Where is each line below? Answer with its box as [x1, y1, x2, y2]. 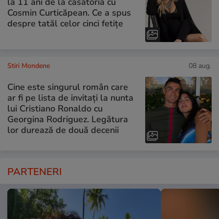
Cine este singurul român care [7, 81, 128, 93]
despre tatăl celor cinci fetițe [7, 17, 123, 29]
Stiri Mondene [7, 61, 50, 71]
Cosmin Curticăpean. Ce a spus [7, 6, 131, 19]
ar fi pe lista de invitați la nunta [7, 91, 133, 104]
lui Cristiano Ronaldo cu [7, 102, 103, 114]
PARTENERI [7, 165, 62, 179]
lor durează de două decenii [7, 124, 119, 136]
